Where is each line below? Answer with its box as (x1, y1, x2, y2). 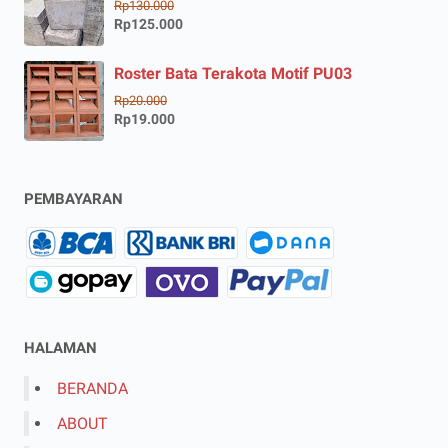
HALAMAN (24, 338, 97, 357)
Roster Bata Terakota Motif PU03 (114, 63, 352, 83)
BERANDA (57, 378, 128, 398)
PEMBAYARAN (24, 189, 123, 208)
